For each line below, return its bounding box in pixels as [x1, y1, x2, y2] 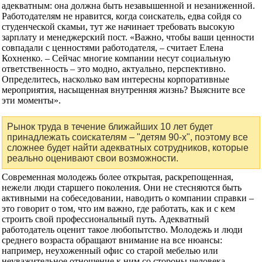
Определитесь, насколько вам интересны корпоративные [2, 74, 229, 84]
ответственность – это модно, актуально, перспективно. [2, 63, 226, 74]
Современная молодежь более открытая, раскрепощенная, [2, 171, 233, 182]
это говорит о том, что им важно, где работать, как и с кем [2, 203, 235, 213]
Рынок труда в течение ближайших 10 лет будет [7, 121, 213, 132]
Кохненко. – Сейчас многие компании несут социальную [2, 53, 230, 63]
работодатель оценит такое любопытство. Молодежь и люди [2, 224, 243, 235]
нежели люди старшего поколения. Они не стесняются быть [2, 182, 242, 192]
